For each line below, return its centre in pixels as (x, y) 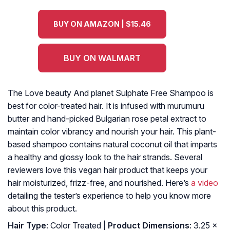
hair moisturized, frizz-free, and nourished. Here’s (99, 183)
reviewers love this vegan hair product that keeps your (108, 170)
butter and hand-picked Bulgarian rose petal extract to (107, 119)
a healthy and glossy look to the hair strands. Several (105, 157)
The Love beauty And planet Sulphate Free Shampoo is (111, 93)
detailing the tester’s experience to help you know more (109, 196)
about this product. (42, 209)
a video (205, 183)
